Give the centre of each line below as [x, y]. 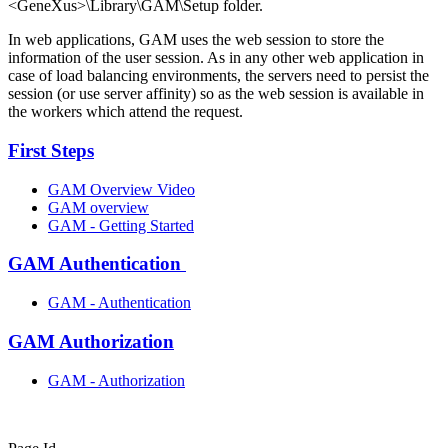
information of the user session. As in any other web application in [216, 58]
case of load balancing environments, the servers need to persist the [218, 76]
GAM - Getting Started [121, 225]
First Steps [51, 151]
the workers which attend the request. [125, 112]
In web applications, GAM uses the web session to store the [196, 40]
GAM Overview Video [121, 189]
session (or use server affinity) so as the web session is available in [216, 94]
